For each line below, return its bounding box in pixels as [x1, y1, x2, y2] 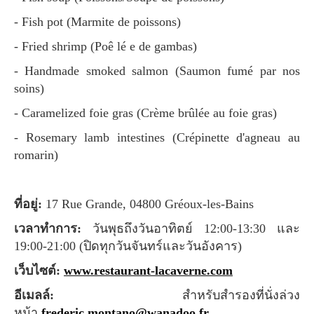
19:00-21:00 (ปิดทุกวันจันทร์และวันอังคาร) [14, 238, 242, 253]
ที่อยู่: [22, 196, 46, 211]
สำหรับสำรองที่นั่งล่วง [54, 287, 300, 302]
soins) [14, 81, 44, 95]
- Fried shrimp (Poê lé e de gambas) [18, 39, 197, 53]
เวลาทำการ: [18, 221, 93, 235]
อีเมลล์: [22, 287, 54, 302]
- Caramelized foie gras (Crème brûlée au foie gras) [18, 105, 277, 120]
